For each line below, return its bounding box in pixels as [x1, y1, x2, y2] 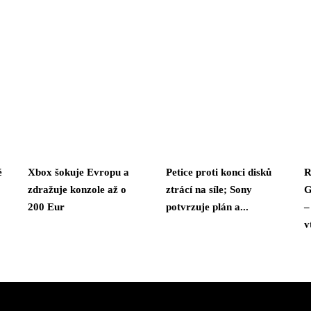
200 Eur [28, 201, 65, 212]
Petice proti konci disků [166, 166, 271, 178]
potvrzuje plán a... [166, 201, 249, 212]
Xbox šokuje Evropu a [28, 166, 129, 178]
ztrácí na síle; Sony [166, 183, 252, 195]
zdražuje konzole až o [28, 183, 126, 195]
